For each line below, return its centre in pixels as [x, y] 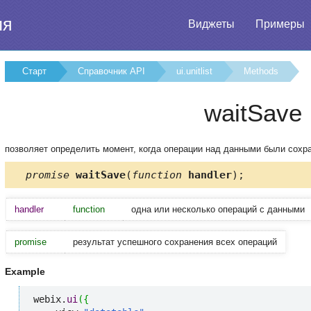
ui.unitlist [194, 71]
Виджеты [211, 24]
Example [25, 272]
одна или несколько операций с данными [218, 209]
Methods [261, 71]
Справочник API [111, 71]
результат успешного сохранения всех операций [175, 242]
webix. [50, 300]
